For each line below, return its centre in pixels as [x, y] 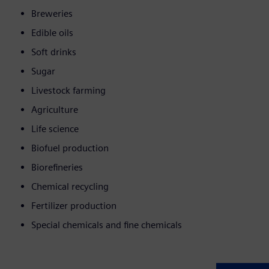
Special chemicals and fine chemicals [107, 225]
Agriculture [55, 110]
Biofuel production [70, 148]
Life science [55, 129]
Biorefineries [57, 168]
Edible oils [52, 33]
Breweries [52, 14]
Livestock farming [68, 91]
